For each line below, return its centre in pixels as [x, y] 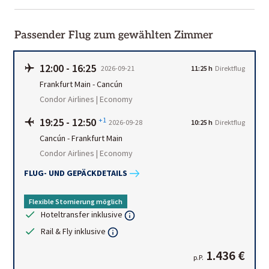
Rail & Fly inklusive [73, 231]
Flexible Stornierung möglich [76, 201]
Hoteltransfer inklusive [82, 214]
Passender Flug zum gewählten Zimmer [114, 35]
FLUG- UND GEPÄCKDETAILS [76, 173]
